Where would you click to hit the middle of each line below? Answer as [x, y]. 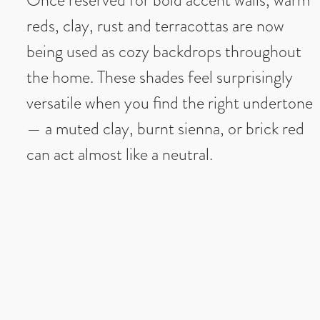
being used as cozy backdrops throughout [164, 51]
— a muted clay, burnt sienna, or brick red [165, 128]
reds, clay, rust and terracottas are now [155, 25]
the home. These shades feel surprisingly [160, 77]
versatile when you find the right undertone [170, 102]
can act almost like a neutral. [120, 154]
